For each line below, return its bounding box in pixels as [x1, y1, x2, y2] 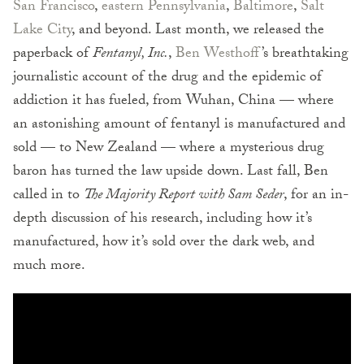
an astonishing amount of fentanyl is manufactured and [13, 112, 345, 138]
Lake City [13, 18, 71, 44]
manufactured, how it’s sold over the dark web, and [13, 230, 314, 256]
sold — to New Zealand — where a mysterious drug [13, 136, 324, 162]
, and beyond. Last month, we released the [71, 18, 324, 44]
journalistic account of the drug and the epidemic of [13, 65, 322, 91]
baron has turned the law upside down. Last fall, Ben [13, 159, 328, 185]
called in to [13, 183, 84, 209]
